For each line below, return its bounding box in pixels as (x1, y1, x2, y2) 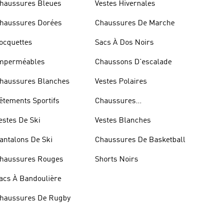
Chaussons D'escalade (94, 58, 172, 66)
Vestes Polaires (94, 78, 147, 86)
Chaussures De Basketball (94, 136, 185, 144)
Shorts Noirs (94, 156, 138, 163)
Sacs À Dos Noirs (94, 39, 154, 47)
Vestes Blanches (94, 117, 151, 125)
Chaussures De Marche (94, 19, 175, 27)
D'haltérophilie (94, 109, 145, 117)
